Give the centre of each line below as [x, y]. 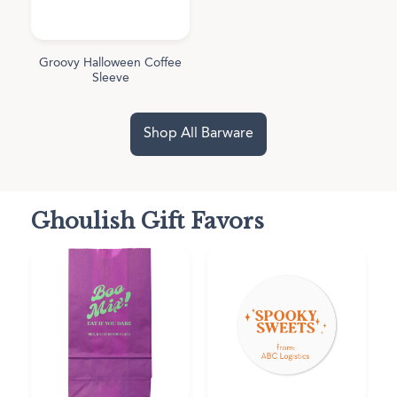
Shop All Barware [198, 134]
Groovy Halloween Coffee [110, 63]
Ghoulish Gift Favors [148, 222]
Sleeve [110, 78]
